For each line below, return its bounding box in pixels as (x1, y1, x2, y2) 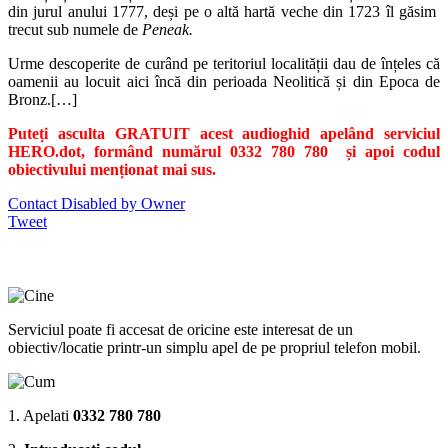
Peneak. (142, 21, 193, 39)
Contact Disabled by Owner (8, 195, 185, 213)
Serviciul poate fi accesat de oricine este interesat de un (8, 321, 353, 339)
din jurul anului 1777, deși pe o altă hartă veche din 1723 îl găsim (8, 3, 440, 21)
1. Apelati (8, 407, 73, 425)
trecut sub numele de (8, 21, 142, 39)
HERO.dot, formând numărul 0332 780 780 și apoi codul (8, 143, 440, 161)
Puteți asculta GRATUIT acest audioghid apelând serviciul (8, 125, 440, 143)
